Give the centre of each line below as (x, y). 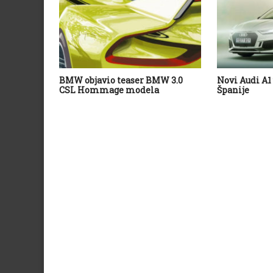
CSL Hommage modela (109, 90)
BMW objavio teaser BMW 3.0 (121, 80)
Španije (233, 90)
